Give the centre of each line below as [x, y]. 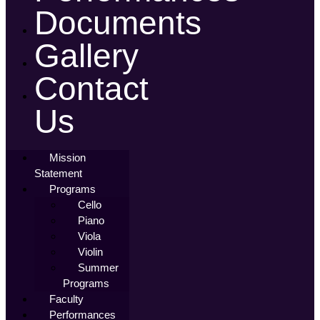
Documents [118, 23]
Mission [67, 157]
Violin [90, 252]
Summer [98, 267]
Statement [58, 173]
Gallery [86, 56]
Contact [91, 89]
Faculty [66, 299]
